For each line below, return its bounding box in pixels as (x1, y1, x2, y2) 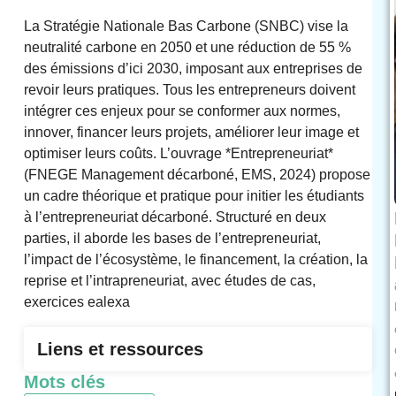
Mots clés (23, 372, 105, 392)
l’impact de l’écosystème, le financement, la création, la (23, 252, 368, 268)
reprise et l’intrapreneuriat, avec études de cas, (23, 273, 316, 289)
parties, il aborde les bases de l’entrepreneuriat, (23, 231, 321, 247)
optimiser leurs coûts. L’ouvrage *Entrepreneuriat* (23, 146, 333, 162)
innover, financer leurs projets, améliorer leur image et (23, 125, 359, 141)
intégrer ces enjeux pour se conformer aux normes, (23, 103, 340, 119)
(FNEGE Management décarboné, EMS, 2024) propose (23, 167, 370, 183)
